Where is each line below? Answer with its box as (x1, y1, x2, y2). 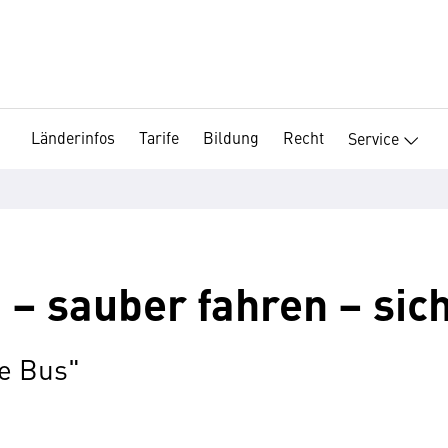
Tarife (139, 126, 179, 148)
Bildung (203, 126, 259, 148)
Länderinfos (31, 126, 115, 148)
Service (348, 126, 399, 149)
